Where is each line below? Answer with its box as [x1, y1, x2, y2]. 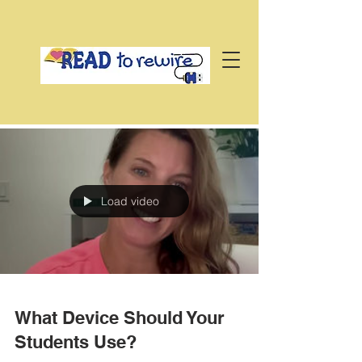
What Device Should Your [15, 307, 225, 328]
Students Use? [15, 331, 137, 352]
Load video [101, 194, 159, 208]
